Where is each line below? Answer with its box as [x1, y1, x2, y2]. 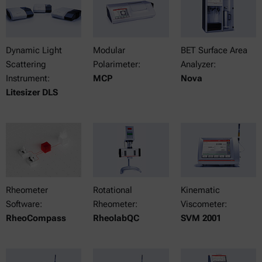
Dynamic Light [6, 45, 62, 56]
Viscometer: [180, 199, 227, 210]
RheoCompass [6, 213, 66, 224]
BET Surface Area [180, 45, 247, 56]
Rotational [93, 185, 133, 196]
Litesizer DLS [6, 87, 58, 98]
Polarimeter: [93, 59, 141, 70]
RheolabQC [93, 213, 140, 224]
